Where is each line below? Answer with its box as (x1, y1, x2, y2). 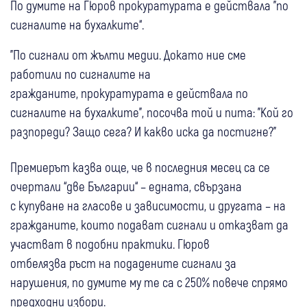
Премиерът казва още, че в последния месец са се (10, 158, 270, 175)
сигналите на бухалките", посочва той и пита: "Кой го (10, 103, 293, 120)
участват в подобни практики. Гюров (10, 235, 210, 251)
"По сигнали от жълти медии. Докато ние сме (10, 46, 246, 62)
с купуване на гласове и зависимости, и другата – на (10, 197, 286, 213)
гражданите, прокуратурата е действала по (10, 84, 248, 101)
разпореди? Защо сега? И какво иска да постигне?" (10, 123, 276, 139)
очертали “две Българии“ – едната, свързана (10, 177, 242, 194)
